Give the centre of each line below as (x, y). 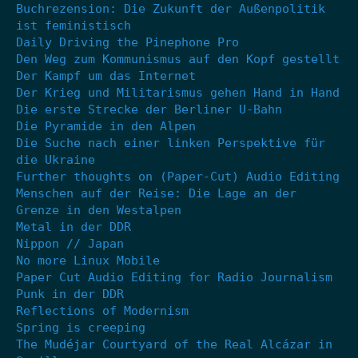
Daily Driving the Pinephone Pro (127, 42)
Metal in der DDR (74, 227)
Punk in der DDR (70, 294)
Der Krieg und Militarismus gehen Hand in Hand (178, 92)
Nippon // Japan (70, 243)
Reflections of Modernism (102, 310)
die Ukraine (56, 159)
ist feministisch (74, 25)
